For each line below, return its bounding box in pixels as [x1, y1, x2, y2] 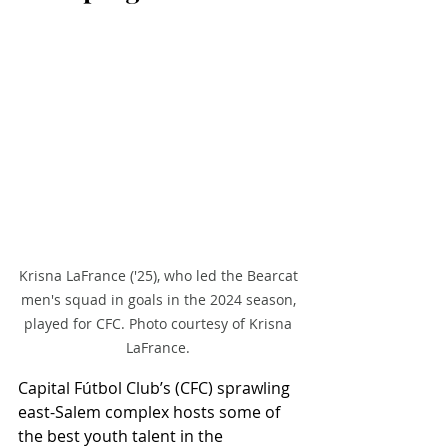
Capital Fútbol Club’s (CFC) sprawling [18, 377, 294, 400]
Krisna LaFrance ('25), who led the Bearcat [18, 266, 302, 286]
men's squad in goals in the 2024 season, [20, 290, 300, 310]
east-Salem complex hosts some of [18, 401, 284, 424]
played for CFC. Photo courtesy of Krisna [24, 314, 296, 334]
